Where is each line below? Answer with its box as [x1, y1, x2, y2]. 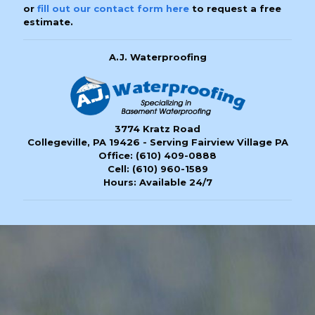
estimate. [23, 16, 73, 28]
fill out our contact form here [37, 3, 189, 15]
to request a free [189, 3, 281, 15]
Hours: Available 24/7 [103, 176, 212, 188]
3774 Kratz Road [115, 122, 200, 134]
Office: [98, 149, 136, 161]
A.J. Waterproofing [108, 51, 207, 63]
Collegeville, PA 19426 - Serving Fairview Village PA [27, 136, 288, 148]
